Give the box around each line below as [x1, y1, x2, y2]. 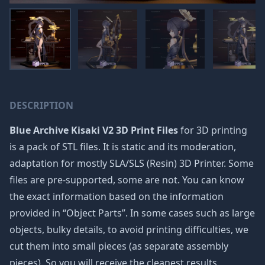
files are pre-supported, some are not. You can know [9, 173, 244, 186]
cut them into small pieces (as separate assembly [9, 240, 228, 253]
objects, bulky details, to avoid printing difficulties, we [9, 223, 248, 236]
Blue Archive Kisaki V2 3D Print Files [9, 124, 178, 137]
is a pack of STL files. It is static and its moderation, [9, 140, 236, 153]
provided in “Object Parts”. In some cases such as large [9, 206, 255, 219]
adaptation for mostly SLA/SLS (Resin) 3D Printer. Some [9, 157, 254, 170]
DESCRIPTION [9, 99, 73, 112]
